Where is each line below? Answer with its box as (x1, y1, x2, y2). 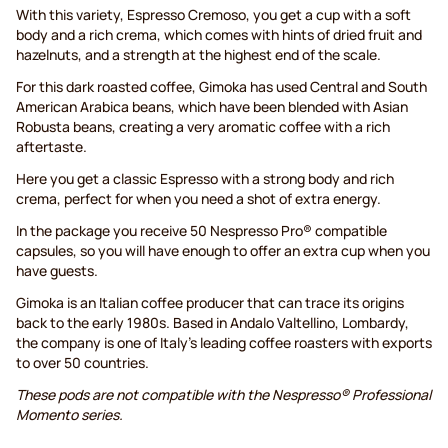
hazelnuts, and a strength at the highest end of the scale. (16, 45, 381, 65)
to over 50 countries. (16, 353, 149, 373)
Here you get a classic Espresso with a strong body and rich (16, 169, 394, 189)
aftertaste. (16, 137, 87, 157)
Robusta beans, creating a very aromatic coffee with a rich (16, 117, 390, 137)
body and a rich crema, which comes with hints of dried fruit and (16, 25, 422, 45)
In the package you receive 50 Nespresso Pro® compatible (16, 221, 387, 241)
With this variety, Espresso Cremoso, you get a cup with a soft (16, 5, 411, 25)
